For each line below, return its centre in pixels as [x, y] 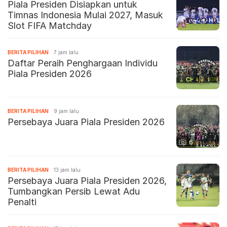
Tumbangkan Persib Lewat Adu [74, 192]
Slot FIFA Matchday [50, 26]
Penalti [22, 202]
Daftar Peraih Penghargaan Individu [83, 63]
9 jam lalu [66, 111]
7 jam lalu [66, 52]
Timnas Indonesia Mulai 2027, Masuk [85, 15]
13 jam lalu [67, 170]
